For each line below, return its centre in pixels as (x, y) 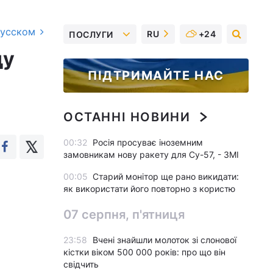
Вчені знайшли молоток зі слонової (165, 240)
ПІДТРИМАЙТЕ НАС (156, 76)
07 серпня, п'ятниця (124, 214)
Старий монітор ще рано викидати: (166, 176)
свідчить (81, 264)
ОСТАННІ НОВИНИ (127, 117)
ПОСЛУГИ (91, 34)
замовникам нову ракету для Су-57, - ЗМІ (151, 154)
